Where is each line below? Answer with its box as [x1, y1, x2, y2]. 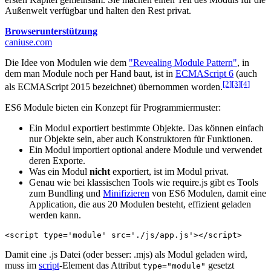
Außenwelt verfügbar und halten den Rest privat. [5, 5, 191, 16]
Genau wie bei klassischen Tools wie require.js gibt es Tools [29, 177, 258, 188]
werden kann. [29, 209, 81, 220]
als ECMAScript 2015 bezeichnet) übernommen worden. [5, 81, 223, 92]
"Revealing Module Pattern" [129, 57, 237, 68]
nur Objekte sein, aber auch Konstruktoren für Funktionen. [29, 133, 253, 144]
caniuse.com [5, 36, 52, 47]
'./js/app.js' [131, 230, 194, 240]
